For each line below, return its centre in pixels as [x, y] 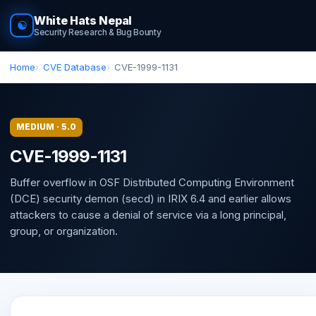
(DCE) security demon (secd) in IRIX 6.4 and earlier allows [151, 198]
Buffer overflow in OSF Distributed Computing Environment [152, 182]
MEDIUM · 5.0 [46, 127]
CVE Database [75, 67]
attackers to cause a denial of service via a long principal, [148, 214]
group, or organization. [64, 231]
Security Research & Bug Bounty [98, 32]
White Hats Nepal [83, 20]
